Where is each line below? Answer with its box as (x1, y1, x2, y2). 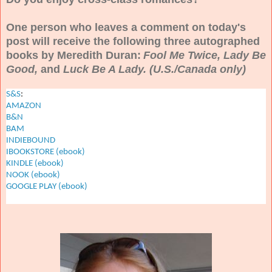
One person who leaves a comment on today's (6, 21, 246, 33)
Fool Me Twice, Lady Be (143, 49, 266, 61)
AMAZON (6, 101, 41, 110)
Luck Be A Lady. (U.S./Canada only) (60, 63, 246, 75)
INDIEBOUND (6, 135, 55, 145)
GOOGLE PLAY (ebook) (6, 182, 87, 191)
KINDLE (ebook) (6, 158, 64, 168)
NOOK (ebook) (6, 170, 60, 180)
